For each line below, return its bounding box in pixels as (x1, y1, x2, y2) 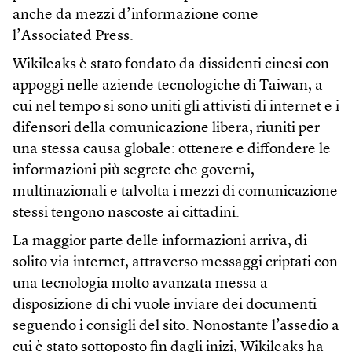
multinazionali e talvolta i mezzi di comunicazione (13, 185, 338, 200)
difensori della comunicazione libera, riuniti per (13, 121, 320, 136)
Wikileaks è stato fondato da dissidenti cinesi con (13, 57, 329, 72)
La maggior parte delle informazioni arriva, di (13, 234, 307, 249)
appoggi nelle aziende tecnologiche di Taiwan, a (13, 79, 323, 93)
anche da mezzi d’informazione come (13, 8, 258, 23)
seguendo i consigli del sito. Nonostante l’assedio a (13, 319, 339, 334)
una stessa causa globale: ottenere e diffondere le (13, 142, 331, 157)
